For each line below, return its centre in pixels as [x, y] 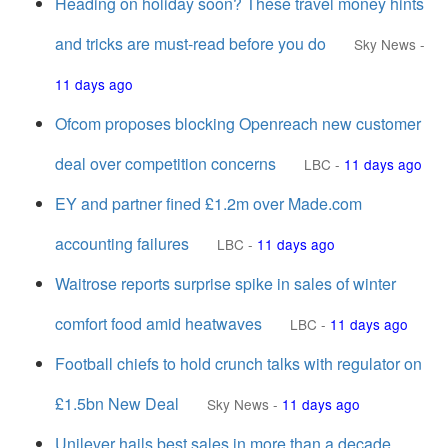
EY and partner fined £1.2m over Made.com [208, 203]
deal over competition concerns [165, 163]
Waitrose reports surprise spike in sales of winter [225, 283]
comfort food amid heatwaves [158, 323]
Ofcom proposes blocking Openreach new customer [238, 123]
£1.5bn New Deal [117, 403]
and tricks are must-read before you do [190, 43]
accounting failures [122, 243]
